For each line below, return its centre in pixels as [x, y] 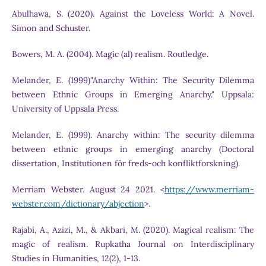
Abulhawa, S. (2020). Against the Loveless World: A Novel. [133, 14]
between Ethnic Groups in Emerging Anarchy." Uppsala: [133, 95]
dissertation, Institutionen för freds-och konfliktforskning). [126, 164]
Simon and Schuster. [51, 28]
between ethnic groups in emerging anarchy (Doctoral [133, 149]
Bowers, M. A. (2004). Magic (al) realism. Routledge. [110, 54]
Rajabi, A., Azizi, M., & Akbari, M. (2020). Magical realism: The [133, 230]
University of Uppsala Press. [65, 109]
